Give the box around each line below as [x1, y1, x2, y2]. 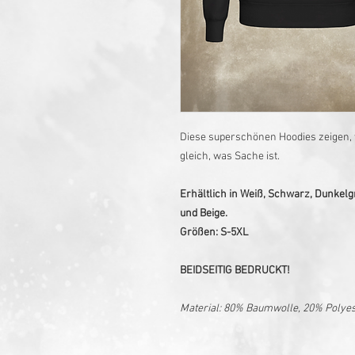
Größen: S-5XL [180, 225, 248, 239]
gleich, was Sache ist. [180, 149, 280, 163]
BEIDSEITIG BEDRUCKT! [180, 263, 290, 277]
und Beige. [180, 206, 227, 220]
